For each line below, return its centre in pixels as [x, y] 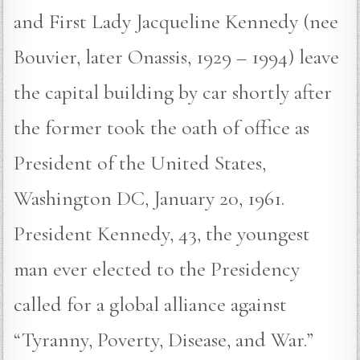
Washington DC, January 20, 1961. [149, 198]
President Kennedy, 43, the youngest [162, 234]
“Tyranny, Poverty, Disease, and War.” [164, 340]
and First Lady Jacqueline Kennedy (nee [176, 22]
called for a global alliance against [151, 305]
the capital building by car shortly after [173, 92]
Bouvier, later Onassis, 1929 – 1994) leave [177, 57]
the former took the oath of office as [162, 128]
